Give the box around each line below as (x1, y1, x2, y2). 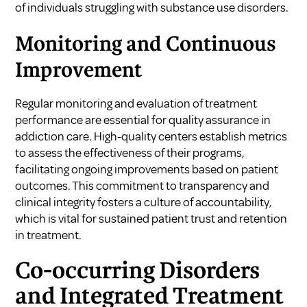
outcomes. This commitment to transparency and (15, 178, 270, 194)
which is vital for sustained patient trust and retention (15, 211, 288, 227)
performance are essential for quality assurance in (15, 112, 271, 128)
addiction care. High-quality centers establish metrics (15, 129, 288, 145)
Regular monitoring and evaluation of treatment (15, 96, 258, 112)
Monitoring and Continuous (15, 36, 277, 56)
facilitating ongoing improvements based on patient (15, 162, 279, 177)
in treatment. (15, 228, 82, 243)
